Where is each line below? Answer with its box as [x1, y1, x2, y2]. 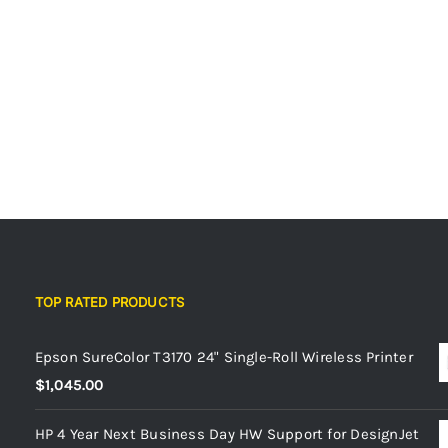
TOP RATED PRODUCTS [34, 294, 185, 311]
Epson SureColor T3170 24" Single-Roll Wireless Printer [34, 348, 413, 367]
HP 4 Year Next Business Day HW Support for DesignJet [34, 425, 420, 444]
